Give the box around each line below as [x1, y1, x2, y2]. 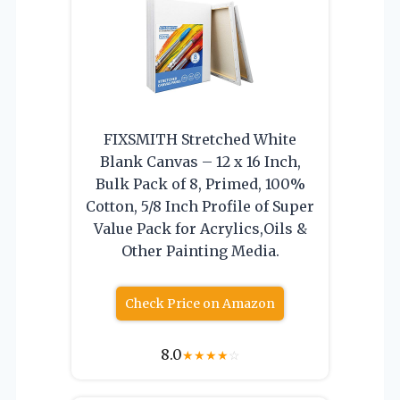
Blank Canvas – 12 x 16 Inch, [99, 152, 301, 171]
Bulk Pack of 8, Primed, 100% [95, 174, 305, 193]
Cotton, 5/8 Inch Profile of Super [86, 196, 314, 215]
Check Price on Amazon [125, 295, 275, 312]
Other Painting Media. [121, 241, 279, 260]
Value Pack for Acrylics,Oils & [93, 219, 307, 237]
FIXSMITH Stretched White [104, 129, 296, 148]
